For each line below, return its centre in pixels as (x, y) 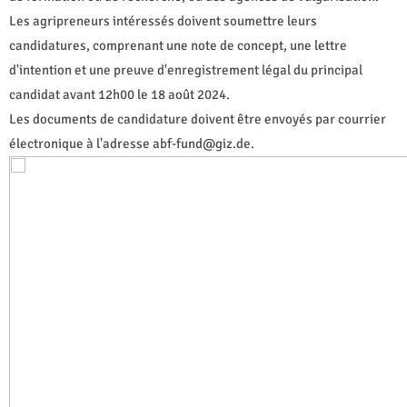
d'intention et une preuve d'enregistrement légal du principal (186, 69)
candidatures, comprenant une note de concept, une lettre (178, 45)
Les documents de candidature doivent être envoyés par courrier (198, 119)
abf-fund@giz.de (202, 143)
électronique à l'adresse (81, 143)
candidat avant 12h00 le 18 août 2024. (119, 94)
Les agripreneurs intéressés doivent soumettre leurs (163, 20)
